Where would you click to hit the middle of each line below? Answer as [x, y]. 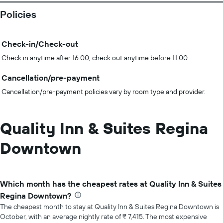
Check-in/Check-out [40, 44]
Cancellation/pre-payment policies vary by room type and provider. [104, 92]
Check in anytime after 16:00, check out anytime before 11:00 [95, 58]
